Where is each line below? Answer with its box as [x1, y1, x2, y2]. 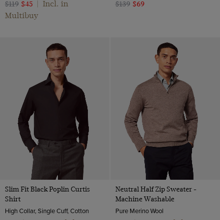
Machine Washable [115, 195, 174, 203]
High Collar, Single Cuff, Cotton [5, 206, 89, 216]
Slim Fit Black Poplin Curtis [5, 185, 90, 193]
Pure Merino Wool [115, 206, 164, 216]
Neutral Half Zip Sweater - [115, 185, 196, 193]
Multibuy [5, 10, 38, 20]
